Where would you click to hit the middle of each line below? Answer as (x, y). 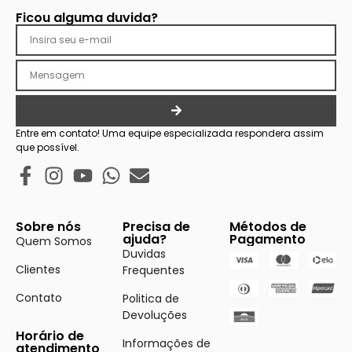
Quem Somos (54, 241)
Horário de (50, 335)
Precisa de (156, 226)
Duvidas (144, 253)
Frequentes (154, 270)
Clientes (38, 269)
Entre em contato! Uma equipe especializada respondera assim (170, 133)
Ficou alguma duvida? (87, 17)
